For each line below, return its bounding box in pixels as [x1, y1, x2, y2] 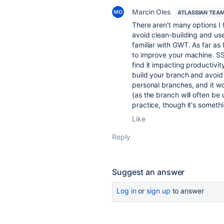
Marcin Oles [132, 7, 171, 16]
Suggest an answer [112, 167, 185, 177]
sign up [146, 186, 170, 195]
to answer [170, 186, 204, 195]
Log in [116, 186, 136, 195]
